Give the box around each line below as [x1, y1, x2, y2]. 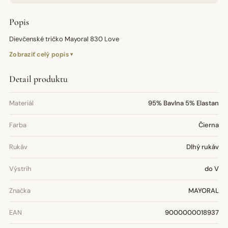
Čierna [198, 121, 219, 129]
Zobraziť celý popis [9, 50, 69, 59]
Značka [9, 186, 31, 195]
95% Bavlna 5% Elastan [148, 99, 219, 107]
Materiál [9, 99, 34, 107]
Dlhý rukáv [186, 142, 219, 151]
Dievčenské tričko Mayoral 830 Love [9, 35, 119, 43]
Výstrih [9, 164, 31, 173]
